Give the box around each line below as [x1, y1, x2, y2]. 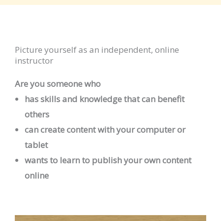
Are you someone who [15, 77, 101, 89]
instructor [15, 54, 53, 66]
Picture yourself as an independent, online [15, 43, 179, 55]
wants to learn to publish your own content [25, 154, 191, 166]
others [25, 108, 49, 120]
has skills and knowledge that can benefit [25, 93, 184, 105]
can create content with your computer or [25, 123, 185, 135]
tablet [25, 139, 48, 150]
